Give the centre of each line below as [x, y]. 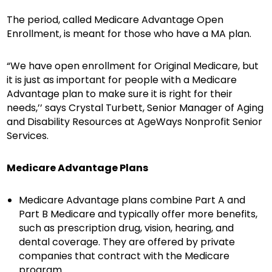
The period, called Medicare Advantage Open [115, 20]
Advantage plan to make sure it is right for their [120, 94]
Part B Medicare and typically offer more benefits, [138, 214]
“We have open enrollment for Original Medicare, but [133, 66]
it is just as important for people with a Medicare [122, 80]
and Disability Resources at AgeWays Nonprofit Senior [135, 122]
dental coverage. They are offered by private [127, 242]
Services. [28, 136]
